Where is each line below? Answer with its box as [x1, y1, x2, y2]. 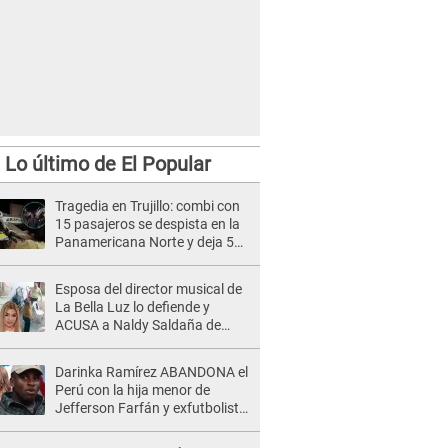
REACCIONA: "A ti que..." [55, 418, 202, 434]
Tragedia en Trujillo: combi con [55, 198, 240, 214]
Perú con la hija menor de [55, 382, 210, 398]
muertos [55, 252, 107, 268]
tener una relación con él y [55, 335, 215, 351]
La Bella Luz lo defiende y [55, 299, 210, 315]
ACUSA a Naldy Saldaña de [55, 317, 221, 333]
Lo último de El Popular [4, 152, 211, 176]
